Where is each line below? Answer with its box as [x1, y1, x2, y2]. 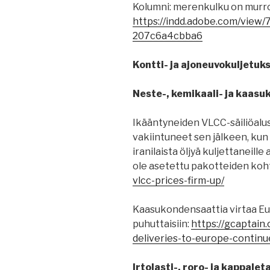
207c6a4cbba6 [133, 30, 202, 42]
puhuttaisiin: [133, 218, 191, 230]
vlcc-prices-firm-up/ [133, 175, 224, 187]
